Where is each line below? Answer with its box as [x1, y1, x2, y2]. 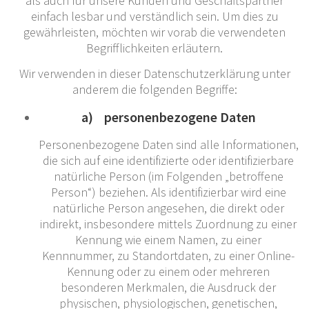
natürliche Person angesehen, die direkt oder [52, 199, 284, 216]
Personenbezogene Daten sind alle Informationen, [38, 136, 299, 152]
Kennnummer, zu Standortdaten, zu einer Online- [42, 247, 295, 263]
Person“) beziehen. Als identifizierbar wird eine [50, 183, 286, 200]
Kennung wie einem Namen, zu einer [75, 231, 261, 248]
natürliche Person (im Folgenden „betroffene [53, 168, 283, 184]
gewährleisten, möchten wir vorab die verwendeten [23, 23, 286, 40]
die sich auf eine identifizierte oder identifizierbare [43, 152, 294, 168]
